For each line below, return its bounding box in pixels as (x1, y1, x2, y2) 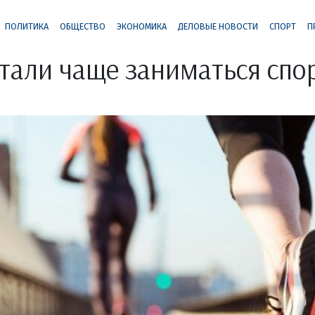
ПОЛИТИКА (4, 20, 49, 32)
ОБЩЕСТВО (59, 20, 105, 32)
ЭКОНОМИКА (116, 20, 167, 32)
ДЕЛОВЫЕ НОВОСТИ (177, 20, 258, 32)
